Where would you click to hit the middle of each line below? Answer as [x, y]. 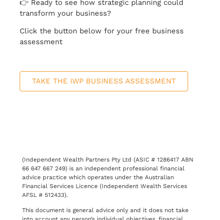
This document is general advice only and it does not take [105, 210]
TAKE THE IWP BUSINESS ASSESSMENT [104, 81]
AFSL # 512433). [45, 195]
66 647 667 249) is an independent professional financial [103, 168]
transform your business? [65, 14]
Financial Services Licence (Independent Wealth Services [105, 186]
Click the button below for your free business [102, 31]
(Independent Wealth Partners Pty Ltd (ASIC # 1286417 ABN [108, 159]
